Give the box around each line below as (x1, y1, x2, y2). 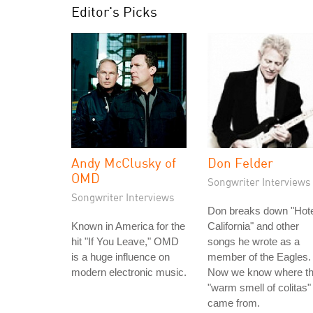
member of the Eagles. (208, 251, 311, 263)
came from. (208, 297, 260, 309)
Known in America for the (71, 220, 185, 232)
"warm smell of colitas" (208, 282, 311, 293)
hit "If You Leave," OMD (71, 235, 179, 247)
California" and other (208, 220, 299, 232)
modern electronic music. (71, 266, 187, 278)
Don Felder (208, 154, 273, 170)
